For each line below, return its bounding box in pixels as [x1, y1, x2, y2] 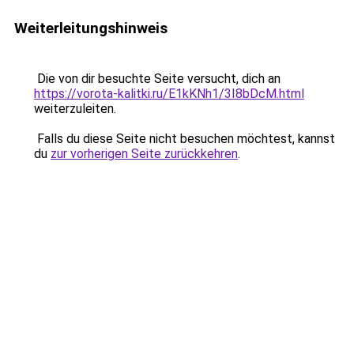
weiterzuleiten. [34, 101, 116, 116]
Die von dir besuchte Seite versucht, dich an [34, 71, 281, 86]
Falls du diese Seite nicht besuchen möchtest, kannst [34, 131, 335, 146]
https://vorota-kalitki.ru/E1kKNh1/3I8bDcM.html [34, 86, 304, 101]
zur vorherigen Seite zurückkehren [51, 146, 238, 161]
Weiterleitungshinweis [14, 19, 168, 37]
